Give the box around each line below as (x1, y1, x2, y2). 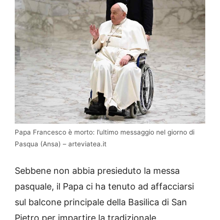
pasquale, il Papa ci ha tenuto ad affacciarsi (15, 181, 194, 192)
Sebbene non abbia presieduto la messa (15, 165, 180, 176)
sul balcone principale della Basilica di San (15, 196, 187, 207)
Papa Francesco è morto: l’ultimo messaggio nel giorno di (15, 128, 194, 136)
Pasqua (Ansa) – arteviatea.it (15, 139, 107, 148)
